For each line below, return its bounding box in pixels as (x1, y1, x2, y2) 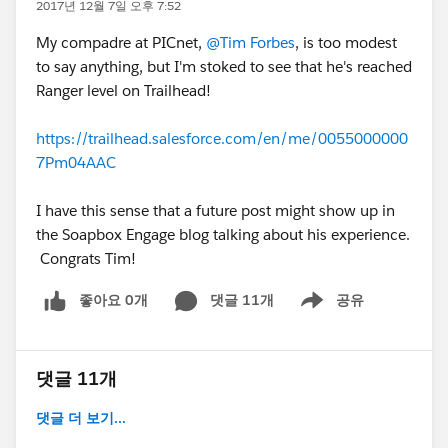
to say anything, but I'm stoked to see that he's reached (36, 57, 412, 76)
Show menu (284, 301, 365, 320)
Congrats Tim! (36, 249, 136, 268)
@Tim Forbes (206, 33, 295, 52)
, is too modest (295, 33, 397, 52)
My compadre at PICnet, (36, 33, 206, 52)
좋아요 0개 (79, 291, 148, 309)
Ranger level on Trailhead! (36, 81, 211, 100)
